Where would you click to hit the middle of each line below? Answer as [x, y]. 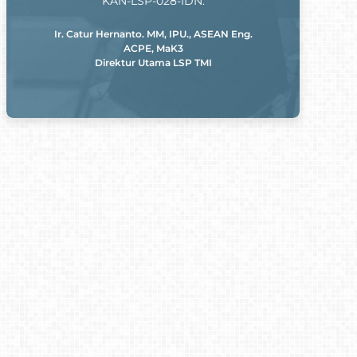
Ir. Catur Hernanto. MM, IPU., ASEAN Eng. [153, 33]
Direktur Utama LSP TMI [153, 62]
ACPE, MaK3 [153, 48]
